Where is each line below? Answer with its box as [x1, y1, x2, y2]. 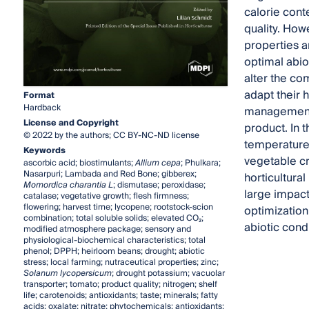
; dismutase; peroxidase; [112, 177, 206, 192]
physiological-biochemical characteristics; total [23, 232, 206, 248]
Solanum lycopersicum [23, 266, 112, 281]
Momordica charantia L [23, 177, 113, 192]
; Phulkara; [180, 155, 221, 170]
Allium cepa [134, 155, 181, 170]
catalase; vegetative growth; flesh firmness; [23, 188, 189, 203]
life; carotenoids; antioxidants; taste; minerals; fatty [23, 288, 218, 303]
